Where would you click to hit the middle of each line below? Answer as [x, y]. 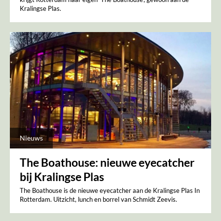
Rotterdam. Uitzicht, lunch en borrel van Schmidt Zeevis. [98, 200]
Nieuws [31, 138]
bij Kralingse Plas [62, 177]
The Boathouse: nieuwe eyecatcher [107, 163]
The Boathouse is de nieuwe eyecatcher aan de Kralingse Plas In [110, 191]
